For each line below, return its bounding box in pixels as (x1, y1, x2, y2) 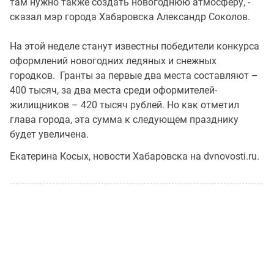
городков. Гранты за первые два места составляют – (10, 70, 258, 81)
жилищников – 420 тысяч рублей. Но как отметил (10, 99, 239, 111)
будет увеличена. (10, 128, 89, 140)
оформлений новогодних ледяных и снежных (10, 55, 217, 67)
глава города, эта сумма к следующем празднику (10, 114, 239, 125)
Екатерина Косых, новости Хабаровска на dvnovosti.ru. (10, 150, 259, 162)
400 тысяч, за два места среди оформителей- (10, 84, 217, 96)
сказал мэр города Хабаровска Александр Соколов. (10, 11, 250, 23)
